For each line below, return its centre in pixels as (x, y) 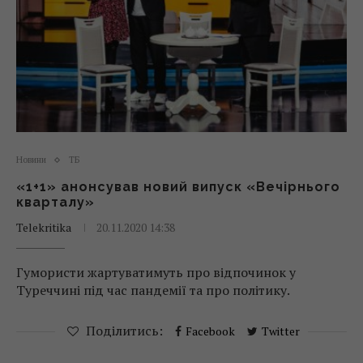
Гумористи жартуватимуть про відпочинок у (156, 272)
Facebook (210, 331)
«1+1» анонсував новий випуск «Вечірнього (178, 187)
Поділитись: (124, 331)
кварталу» (56, 202)
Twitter (281, 331)
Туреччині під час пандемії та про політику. (153, 290)
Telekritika (44, 227)
